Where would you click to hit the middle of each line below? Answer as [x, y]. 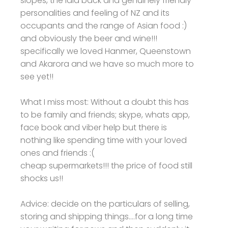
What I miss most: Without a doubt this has [105, 102]
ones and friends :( [58, 153]
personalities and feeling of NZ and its [95, 13]
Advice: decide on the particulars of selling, [105, 204]
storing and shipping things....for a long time [107, 216]
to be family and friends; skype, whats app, [105, 115]
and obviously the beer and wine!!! [89, 38]
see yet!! [37, 76]
